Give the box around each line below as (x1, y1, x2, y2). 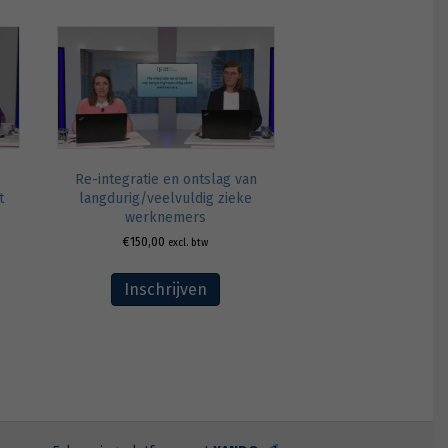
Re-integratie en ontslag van (74, 171, 257, 189)
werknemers (125, 209, 207, 227)
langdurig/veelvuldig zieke (79, 190, 253, 208)
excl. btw (168, 236, 209, 250)
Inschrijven (124, 280, 208, 300)
